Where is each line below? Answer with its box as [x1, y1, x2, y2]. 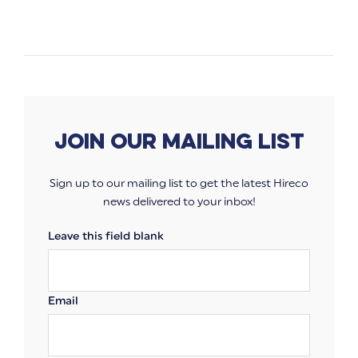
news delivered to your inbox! [102, 195, 256, 209]
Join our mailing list [54, 126, 304, 156]
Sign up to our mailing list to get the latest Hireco [50, 177, 308, 191]
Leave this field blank [48, 229, 164, 244]
